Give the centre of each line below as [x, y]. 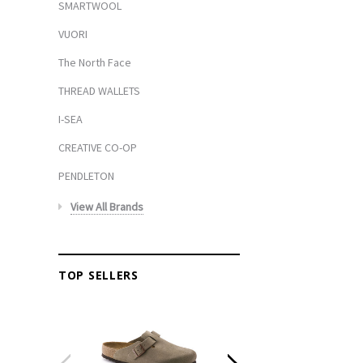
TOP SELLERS [98, 275]
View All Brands [107, 206]
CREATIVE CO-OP [98, 147]
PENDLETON [86, 175]
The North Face [95, 62]
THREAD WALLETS [99, 90]
